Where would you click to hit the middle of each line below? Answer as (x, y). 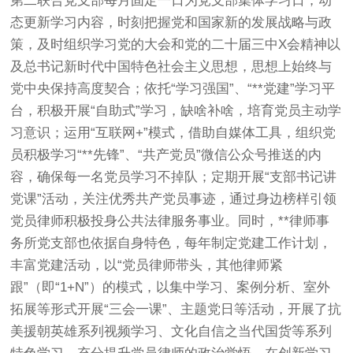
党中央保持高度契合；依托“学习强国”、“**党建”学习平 (173, 88)
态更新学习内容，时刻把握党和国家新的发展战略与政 (171, 22)
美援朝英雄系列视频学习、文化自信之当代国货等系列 (171, 331)
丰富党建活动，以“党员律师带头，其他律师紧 (147, 265)
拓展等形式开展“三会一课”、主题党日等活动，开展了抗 (176, 309)
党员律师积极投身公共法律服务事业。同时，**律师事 (170, 221)
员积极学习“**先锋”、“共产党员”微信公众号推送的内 (166, 154)
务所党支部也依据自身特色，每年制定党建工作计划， (171, 243)
